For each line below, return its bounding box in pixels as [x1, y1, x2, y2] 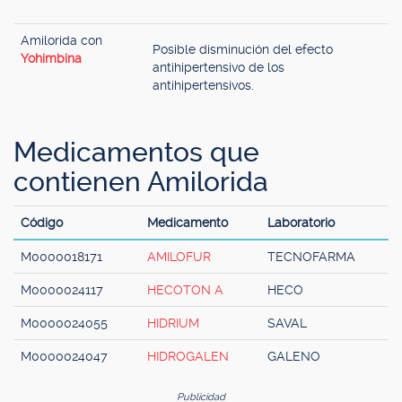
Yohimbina [21, 51, 82, 66]
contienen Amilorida [13, 166, 268, 197]
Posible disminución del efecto [153, 42, 333, 57]
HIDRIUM [147, 316, 199, 330]
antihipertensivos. [153, 78, 254, 92]
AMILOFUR [147, 249, 211, 264]
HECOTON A [147, 283, 223, 297]
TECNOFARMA [267, 249, 355, 264]
